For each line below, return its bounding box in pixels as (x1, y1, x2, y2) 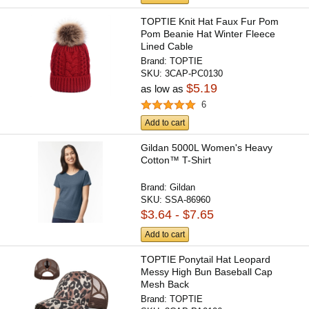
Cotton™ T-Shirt (141, 154, 212, 166)
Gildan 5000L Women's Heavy (141, 141, 273, 153)
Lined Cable (141, 41, 194, 52)
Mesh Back (141, 278, 190, 290)
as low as (141, 83, 187, 95)
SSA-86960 (165, 194, 211, 205)
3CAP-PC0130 (165, 68, 223, 79)
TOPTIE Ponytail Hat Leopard (141, 253, 271, 265)
